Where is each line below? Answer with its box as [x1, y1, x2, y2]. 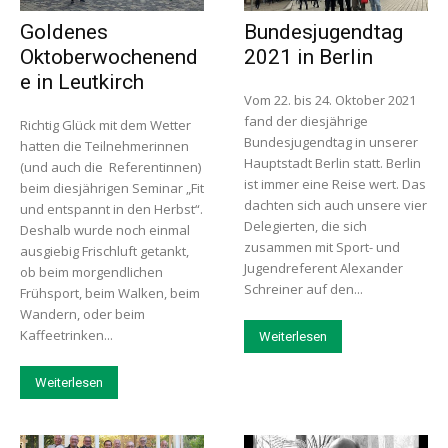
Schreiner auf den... [244, 280, 363, 299]
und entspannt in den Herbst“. [20, 200, 203, 219]
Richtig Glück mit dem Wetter [20, 116, 191, 135]
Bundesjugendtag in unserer [244, 133, 418, 152]
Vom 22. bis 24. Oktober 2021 [244, 91, 416, 110]
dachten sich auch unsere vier [244, 196, 427, 215]
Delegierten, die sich [244, 217, 367, 236]
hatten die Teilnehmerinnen [20, 137, 189, 156]
